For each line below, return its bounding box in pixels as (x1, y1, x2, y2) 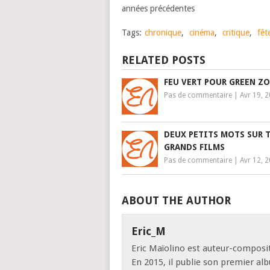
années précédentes (122, 4, 195, 13)
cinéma (189, 28, 215, 37)
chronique (145, 28, 181, 37)
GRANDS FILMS (164, 142, 225, 152)
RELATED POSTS (122, 54, 206, 66)
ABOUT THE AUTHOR (122, 194, 231, 207)
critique (222, 28, 250, 37)
